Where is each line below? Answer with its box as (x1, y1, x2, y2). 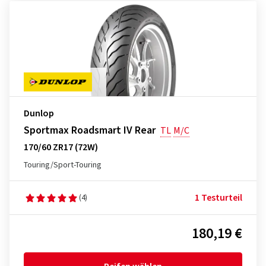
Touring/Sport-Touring (24, 159, 102, 171)
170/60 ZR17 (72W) (24, 141, 98, 154)
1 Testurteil (195, 191, 242, 204)
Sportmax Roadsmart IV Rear (24, 123, 156, 138)
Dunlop (24, 107, 54, 120)
